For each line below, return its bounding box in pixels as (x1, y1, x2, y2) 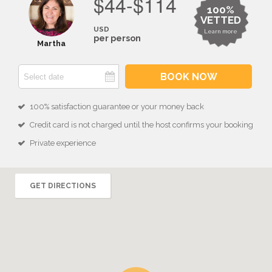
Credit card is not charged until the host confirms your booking (30, 120, 253, 130)
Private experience (30, 138, 96, 148)
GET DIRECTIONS (30, 182, 96, 191)
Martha (37, 39, 66, 48)
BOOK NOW (160, 70, 217, 83)
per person (93, 33, 141, 44)
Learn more (204, 28, 238, 35)
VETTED (200, 14, 242, 26)
